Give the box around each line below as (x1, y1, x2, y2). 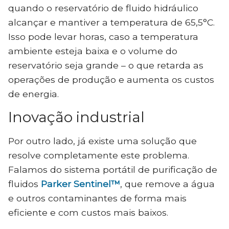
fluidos (8, 178, 41, 189)
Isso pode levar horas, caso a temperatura (8, 31, 198, 42)
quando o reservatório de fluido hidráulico (8, 3, 198, 14)
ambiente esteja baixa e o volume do (8, 45, 177, 57)
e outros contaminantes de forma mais (8, 192, 187, 203)
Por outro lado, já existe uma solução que (8, 135, 197, 146)
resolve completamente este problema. (8, 149, 189, 161)
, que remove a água (120, 178, 215, 189)
